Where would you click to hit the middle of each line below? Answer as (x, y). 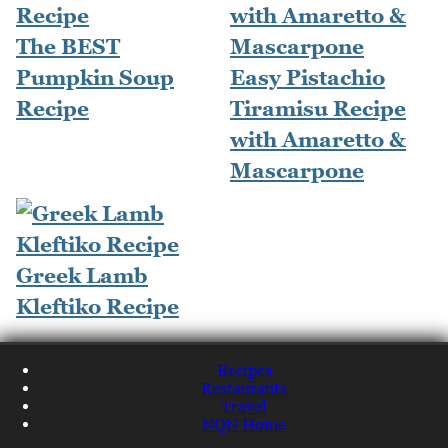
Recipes (244, 369)
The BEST (68, 46)
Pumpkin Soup (95, 77)
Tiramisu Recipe (318, 108)
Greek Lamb (82, 275)
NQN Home (244, 423)
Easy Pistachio (307, 77)
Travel (244, 405)
